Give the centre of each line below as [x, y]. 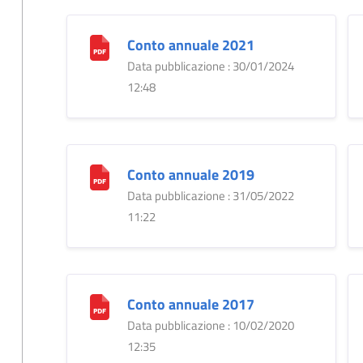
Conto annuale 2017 [190, 304]
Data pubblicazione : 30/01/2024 [210, 66]
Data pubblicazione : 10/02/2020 [210, 325]
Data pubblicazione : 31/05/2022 [210, 195]
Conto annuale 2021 [190, 45]
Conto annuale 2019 [190, 174]
